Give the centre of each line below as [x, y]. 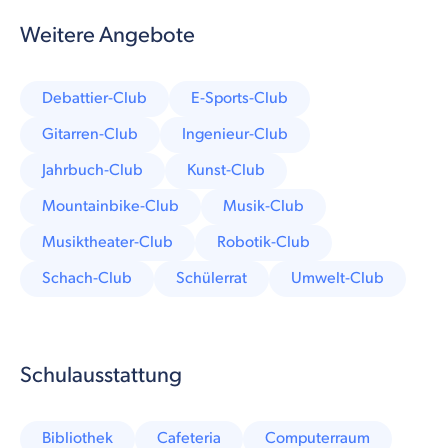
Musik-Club [263, 206]
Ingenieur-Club [235, 134]
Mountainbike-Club [110, 206]
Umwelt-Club [337, 278]
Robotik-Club [263, 242]
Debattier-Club [94, 98]
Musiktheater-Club [107, 242]
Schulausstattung [101, 375]
